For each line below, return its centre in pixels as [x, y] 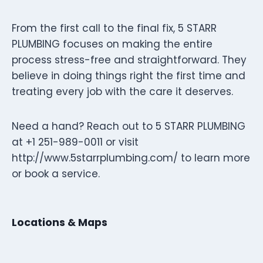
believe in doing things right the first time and [129, 75]
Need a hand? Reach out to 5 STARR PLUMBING [129, 126]
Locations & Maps [60, 222]
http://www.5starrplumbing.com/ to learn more [131, 158]
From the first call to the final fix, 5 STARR [114, 28]
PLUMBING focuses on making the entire [112, 44]
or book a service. [56, 173]
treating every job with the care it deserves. [122, 91]
